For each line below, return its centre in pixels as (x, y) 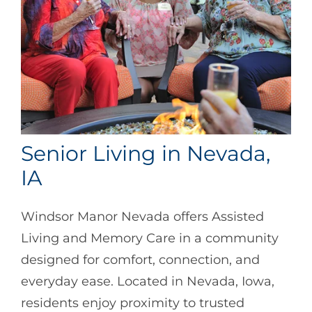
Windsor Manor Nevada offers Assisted (142, 216)
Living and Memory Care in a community (150, 238)
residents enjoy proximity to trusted (133, 303)
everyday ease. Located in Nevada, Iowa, (148, 281)
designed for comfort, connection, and (140, 259)
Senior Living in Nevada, (146, 154)
